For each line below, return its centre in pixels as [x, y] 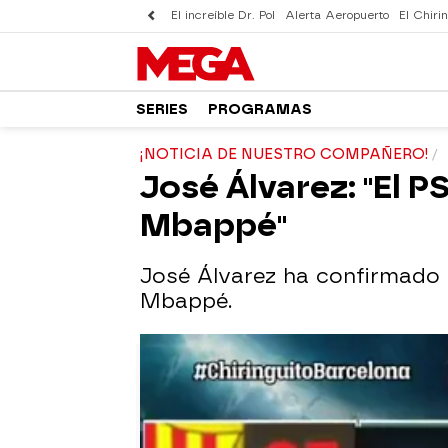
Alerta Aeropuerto [337, 15]
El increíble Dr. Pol [223, 15]
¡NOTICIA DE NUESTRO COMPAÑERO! [284, 154]
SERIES [162, 109]
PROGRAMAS [260, 109]
